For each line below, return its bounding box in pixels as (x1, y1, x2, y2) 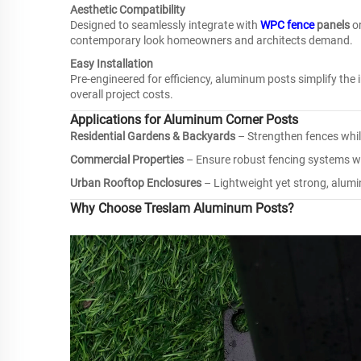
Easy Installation (70, 57, 153, 70)
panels (314, 19, 350, 31)
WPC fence (260, 19, 314, 31)
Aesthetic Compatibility (70, 3, 185, 16)
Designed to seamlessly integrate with (70, 19, 260, 31)
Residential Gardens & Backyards (70, 130, 235, 143)
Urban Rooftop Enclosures (70, 176, 201, 189)
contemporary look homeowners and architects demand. (70, 34, 353, 47)
